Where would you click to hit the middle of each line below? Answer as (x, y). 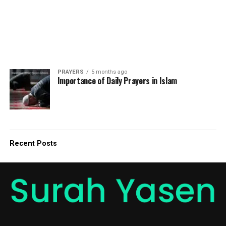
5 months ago (109, 72)
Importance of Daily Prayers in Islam (117, 81)
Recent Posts (33, 144)
